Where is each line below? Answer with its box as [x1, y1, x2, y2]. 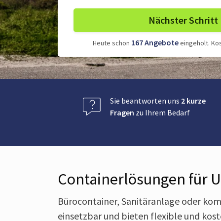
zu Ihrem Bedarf [134, 108, 190, 117]
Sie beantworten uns [110, 96, 181, 106]
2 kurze [181, 96, 206, 106]
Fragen [110, 108, 134, 117]
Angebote [144, 37, 179, 47]
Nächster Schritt [148, 14, 220, 26]
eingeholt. [178, 38, 210, 47]
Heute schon [92, 38, 131, 47]
